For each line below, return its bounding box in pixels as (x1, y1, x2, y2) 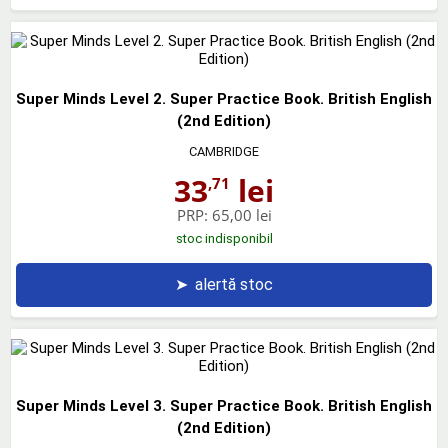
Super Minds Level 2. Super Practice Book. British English (16, 89, 432, 108)
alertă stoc (195, 274, 273, 294)
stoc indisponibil (175, 230, 273, 246)
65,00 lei (211, 204, 272, 225)
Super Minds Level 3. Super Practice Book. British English (16, 396, 432, 415)
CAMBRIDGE (189, 143, 259, 159)
